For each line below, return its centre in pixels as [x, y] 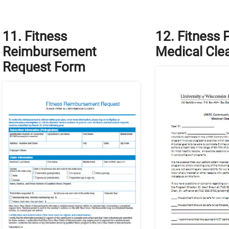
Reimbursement [50, 51]
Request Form [44, 67]
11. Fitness [35, 36]
